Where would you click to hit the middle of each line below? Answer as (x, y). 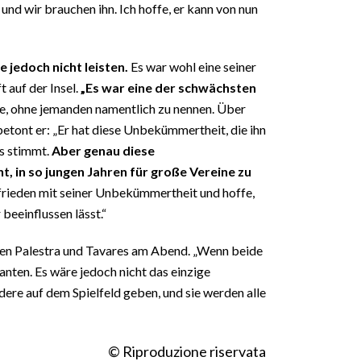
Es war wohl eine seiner (192, 66)
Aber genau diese (103, 150)
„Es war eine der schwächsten (168, 87)
